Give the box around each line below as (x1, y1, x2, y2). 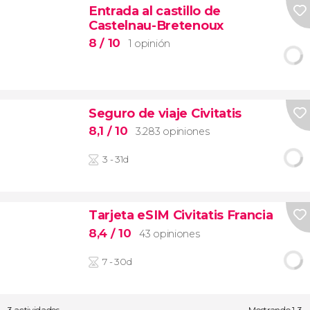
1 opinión (128, 37, 170, 51)
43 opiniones (139, 227, 200, 240)
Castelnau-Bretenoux (88, 17, 224, 33)
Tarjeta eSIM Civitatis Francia (88, 207, 273, 224)
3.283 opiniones (136, 125, 210, 138)
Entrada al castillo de (88, 2, 221, 19)
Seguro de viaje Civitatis (88, 104, 241, 121)
